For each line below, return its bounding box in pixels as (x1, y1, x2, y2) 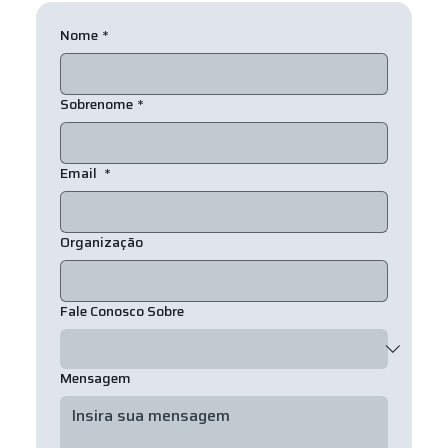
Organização (59, 230, 143, 253)
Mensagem (59, 366, 131, 389)
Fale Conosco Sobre (59, 299, 184, 322)
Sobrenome (59, 92, 133, 115)
